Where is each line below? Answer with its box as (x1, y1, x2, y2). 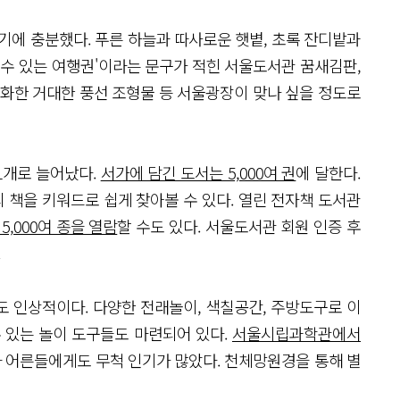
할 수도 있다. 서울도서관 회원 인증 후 (117, 213, 362, 237)
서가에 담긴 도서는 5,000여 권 (100, 160, 296, 184)
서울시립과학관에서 (232, 321, 361, 345)
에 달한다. (296, 160, 362, 184)
